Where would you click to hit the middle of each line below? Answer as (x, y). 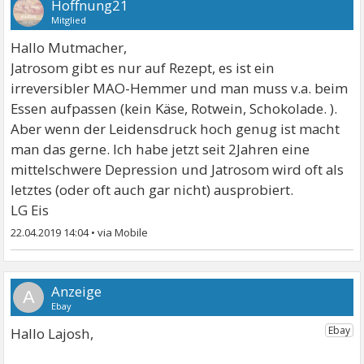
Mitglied (69, 20)
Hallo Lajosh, (52, 334)
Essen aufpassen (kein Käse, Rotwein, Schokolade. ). (174, 109)
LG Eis (30, 210)
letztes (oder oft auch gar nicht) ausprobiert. (152, 190)
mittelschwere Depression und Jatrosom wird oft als (178, 170)
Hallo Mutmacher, (69, 48)
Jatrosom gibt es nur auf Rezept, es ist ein (143, 68)
